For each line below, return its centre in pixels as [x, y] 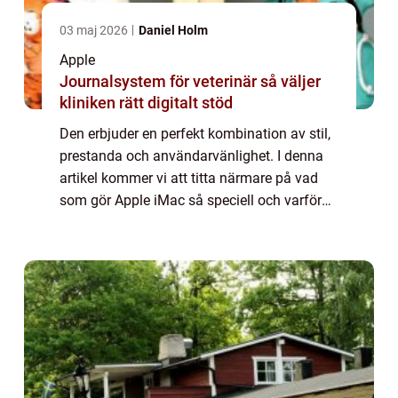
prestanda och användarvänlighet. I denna [191, 155]
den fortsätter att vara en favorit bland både [196, 222]
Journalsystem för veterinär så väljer [160, 81]
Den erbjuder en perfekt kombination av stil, [195, 133]
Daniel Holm [173, 30]
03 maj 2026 [95, 30]
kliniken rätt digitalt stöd [146, 102]
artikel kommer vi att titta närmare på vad [189, 178]
